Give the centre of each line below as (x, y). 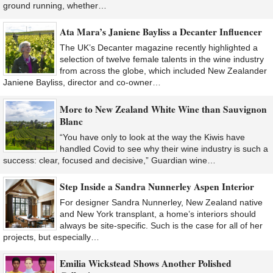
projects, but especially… (51, 237)
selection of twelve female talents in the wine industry (162, 59)
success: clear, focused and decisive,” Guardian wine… (109, 160)
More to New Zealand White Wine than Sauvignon (163, 109)
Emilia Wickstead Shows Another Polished (146, 264)
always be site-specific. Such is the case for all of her (161, 225)
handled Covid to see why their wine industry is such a (164, 148)
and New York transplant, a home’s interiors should (158, 214)
